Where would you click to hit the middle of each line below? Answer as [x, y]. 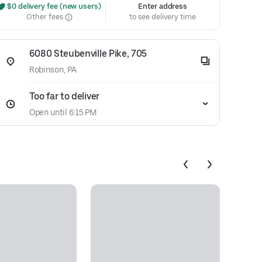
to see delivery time [163, 17]
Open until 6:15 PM [63, 112]
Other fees [46, 17]
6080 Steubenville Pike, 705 [88, 54]
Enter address [163, 6]
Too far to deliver [64, 96]
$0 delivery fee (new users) [53, 6]
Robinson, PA [53, 70]
